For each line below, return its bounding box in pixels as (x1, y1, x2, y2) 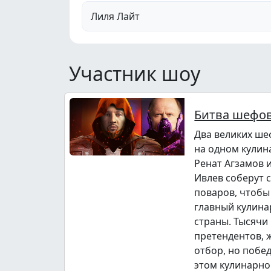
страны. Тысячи (194, 214, 269, 228)
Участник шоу (69, 60, 200, 87)
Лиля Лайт (91, 9, 140, 23)
